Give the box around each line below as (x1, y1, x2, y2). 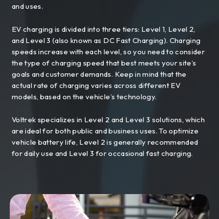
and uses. (12, 1, 44, 11)
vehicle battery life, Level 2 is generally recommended (12, 137, 198, 147)
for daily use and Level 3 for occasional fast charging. (12, 148, 193, 158)
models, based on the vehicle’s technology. (12, 91, 157, 101)
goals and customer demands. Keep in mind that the (12, 69, 187, 79)
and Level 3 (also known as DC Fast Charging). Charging (12, 35, 201, 45)
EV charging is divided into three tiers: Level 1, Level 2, (12, 24, 196, 34)
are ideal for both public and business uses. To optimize (12, 126, 199, 135)
